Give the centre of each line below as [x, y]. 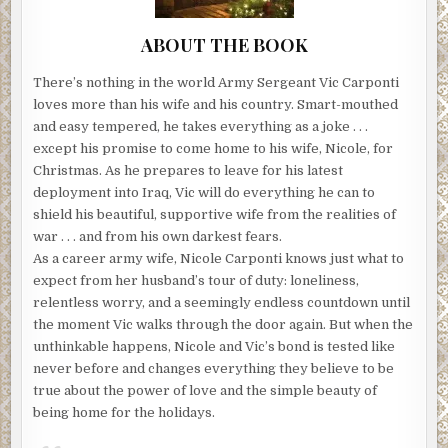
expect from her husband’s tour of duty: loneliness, [196, 280]
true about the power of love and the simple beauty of [205, 390]
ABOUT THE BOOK [224, 44]
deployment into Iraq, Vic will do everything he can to [204, 192]
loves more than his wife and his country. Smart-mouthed [216, 104]
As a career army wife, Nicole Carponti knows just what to [219, 258]
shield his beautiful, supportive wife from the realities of [215, 214]
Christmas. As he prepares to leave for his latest [188, 170]
